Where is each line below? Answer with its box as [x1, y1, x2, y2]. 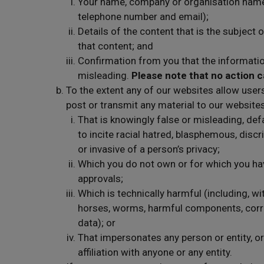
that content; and [78, 40, 153, 52]
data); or [78, 217, 115, 229]
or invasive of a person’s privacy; [78, 143, 220, 155]
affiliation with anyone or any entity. [78, 246, 232, 258]
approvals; [78, 173, 123, 184]
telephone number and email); [78, 11, 209, 22]
